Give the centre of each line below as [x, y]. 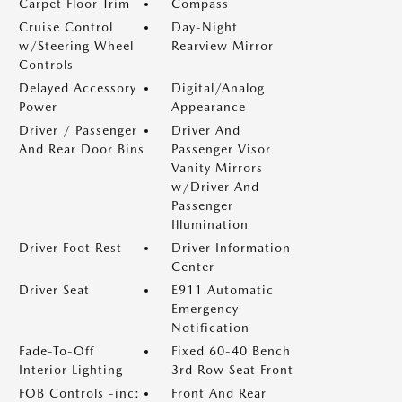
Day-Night [205, 27]
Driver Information [231, 248]
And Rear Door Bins [82, 149]
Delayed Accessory [78, 88]
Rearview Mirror [223, 46]
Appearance [209, 107]
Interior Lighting [71, 370]
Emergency [205, 309]
